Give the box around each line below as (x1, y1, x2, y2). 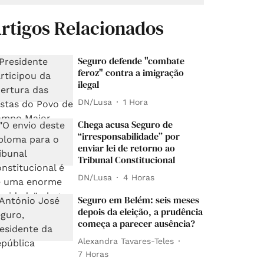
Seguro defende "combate (78, 54, 185, 68)
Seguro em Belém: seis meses (78, 193, 200, 207)
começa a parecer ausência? (78, 217, 196, 230)
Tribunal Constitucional (78, 153, 176, 167)
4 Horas (123, 172, 155, 182)
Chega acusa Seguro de (78, 118, 173, 131)
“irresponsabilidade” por (78, 130, 180, 143)
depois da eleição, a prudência (78, 205, 203, 219)
